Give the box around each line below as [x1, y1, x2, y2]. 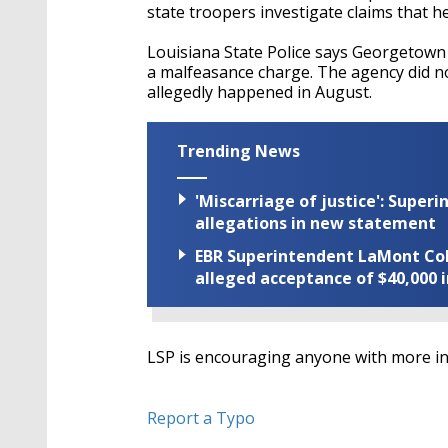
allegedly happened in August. [147, 81, 372, 103]
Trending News [177, 140, 300, 162]
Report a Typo [147, 407, 255, 430]
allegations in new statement [195, 212, 436, 235]
